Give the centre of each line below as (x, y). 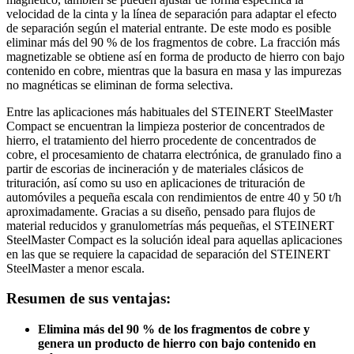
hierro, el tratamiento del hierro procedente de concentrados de (161, 140)
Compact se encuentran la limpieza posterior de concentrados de (166, 126)
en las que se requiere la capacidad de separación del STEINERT (168, 254)
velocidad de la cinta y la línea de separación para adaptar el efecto (171, 13)
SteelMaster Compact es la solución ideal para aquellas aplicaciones (174, 239)
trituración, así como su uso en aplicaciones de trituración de (156, 183)
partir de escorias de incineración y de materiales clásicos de (155, 168)
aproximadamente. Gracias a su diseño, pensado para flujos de (161, 211)
